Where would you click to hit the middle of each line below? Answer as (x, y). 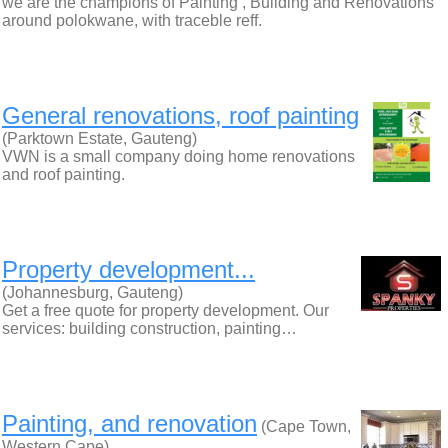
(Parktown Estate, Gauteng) (99, 138)
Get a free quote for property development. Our (165, 310)
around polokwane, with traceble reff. (132, 20)
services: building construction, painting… (149, 328)
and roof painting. (63, 174)
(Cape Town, (304, 426)
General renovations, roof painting (180, 115)
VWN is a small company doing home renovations (178, 156)
